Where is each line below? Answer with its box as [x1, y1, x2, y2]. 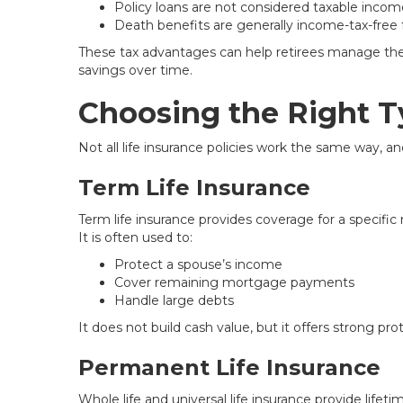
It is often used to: [78, 229, 193, 246]
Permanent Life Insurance [78, 354, 381, 381]
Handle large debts [114, 292, 234, 309]
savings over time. [78, 62, 193, 78]
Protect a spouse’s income [114, 256, 282, 273]
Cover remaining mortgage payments [114, 274, 354, 291]
